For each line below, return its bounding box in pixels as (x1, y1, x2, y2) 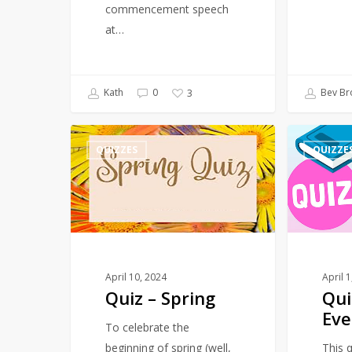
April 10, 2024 (105, 269, 167, 284)
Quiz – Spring (105, 285, 216, 310)
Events (287, 208, 321, 223)
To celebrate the (105, 319, 190, 335)
